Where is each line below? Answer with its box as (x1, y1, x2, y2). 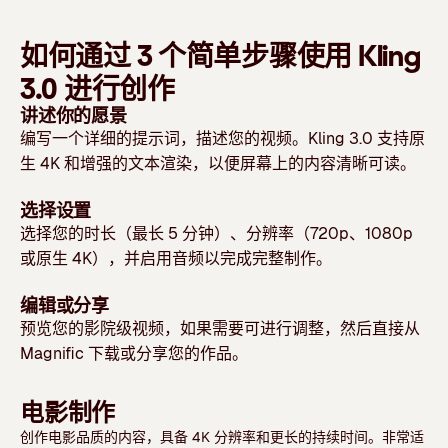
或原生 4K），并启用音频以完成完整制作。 (20, 248, 332, 269)
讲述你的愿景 (20, 103, 127, 127)
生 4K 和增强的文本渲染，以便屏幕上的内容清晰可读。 (20, 153, 416, 174)
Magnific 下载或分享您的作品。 (20, 343, 248, 364)
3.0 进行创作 (20, 70, 175, 107)
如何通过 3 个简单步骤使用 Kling (20, 37, 421, 74)
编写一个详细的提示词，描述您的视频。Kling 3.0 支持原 (20, 128, 425, 149)
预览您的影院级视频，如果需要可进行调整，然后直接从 (20, 318, 420, 339)
